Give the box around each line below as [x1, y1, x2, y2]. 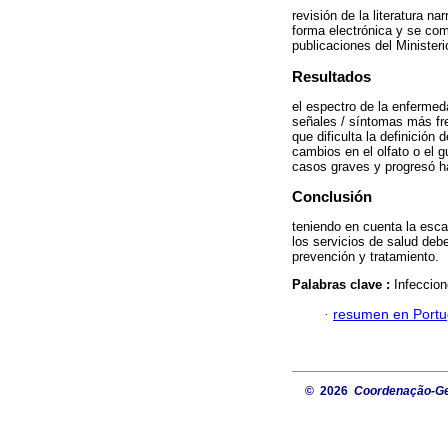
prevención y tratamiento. [292, 248, 439, 264]
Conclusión [292, 188, 372, 206]
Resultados [292, 68, 371, 86]
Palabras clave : [292, 276, 394, 292]
